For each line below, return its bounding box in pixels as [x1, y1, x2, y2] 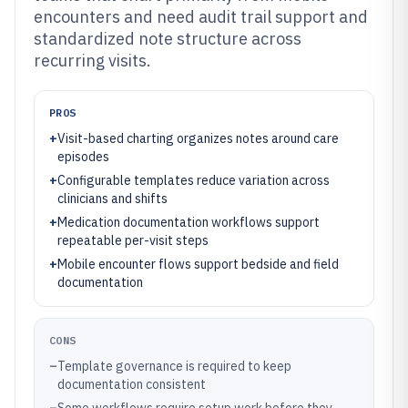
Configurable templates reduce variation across [57, 172, 330, 189]
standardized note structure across [34, 28, 301, 49]
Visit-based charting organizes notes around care [57, 130, 339, 147]
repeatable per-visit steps [57, 232, 209, 249]
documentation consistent [57, 376, 206, 393]
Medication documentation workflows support [57, 214, 320, 230]
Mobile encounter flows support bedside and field [57, 256, 339, 272]
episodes [57, 148, 109, 165]
